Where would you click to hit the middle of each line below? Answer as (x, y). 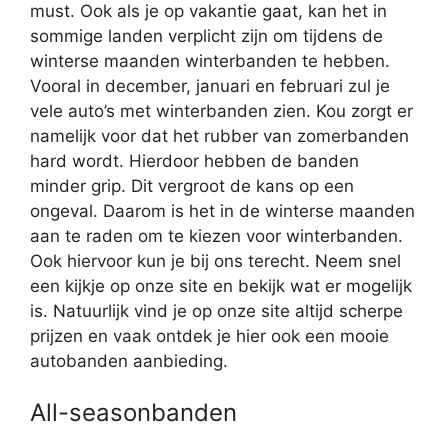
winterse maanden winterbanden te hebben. (210, 60)
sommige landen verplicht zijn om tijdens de (206, 35)
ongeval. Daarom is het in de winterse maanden (222, 210)
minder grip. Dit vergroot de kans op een (192, 185)
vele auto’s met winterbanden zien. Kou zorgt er (221, 110)
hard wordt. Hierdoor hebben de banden (194, 160)
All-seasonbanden (133, 413)
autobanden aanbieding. (129, 360)
